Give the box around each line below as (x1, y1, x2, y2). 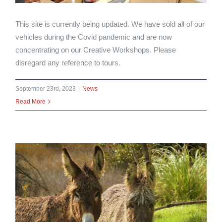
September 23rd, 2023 (15, 85, 76, 93)
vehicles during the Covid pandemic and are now (15, 33, 172, 42)
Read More (15, 98, 46, 106)
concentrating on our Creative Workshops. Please (15, 46, 176, 55)
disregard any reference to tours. (15, 58, 121, 67)
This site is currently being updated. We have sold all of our (15, 20, 205, 29)
